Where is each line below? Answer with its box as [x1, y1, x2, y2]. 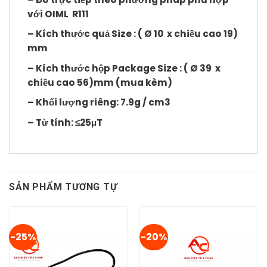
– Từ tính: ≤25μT [27, 116, 103, 129]
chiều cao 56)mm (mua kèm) [27, 76, 172, 89]
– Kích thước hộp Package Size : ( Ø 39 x [27, 61, 221, 74]
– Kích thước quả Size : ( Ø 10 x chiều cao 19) [27, 27, 238, 41]
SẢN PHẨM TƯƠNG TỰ [9, 181, 117, 193]
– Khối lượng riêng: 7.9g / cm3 [27, 96, 170, 109]
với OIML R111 [27, 7, 89, 20]
